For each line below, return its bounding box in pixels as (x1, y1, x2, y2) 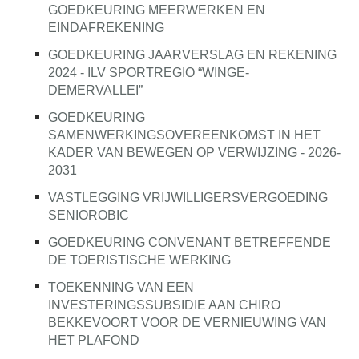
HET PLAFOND (48, 333, 139, 347)
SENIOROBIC (48, 208, 129, 222)
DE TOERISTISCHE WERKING (48, 253, 231, 267)
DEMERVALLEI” (48, 83, 143, 97)
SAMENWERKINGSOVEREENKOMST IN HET (48, 128, 321, 142)
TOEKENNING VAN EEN (48, 280, 194, 294)
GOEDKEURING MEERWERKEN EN (48, 3, 265, 17)
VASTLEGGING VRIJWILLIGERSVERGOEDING (48, 191, 328, 204)
